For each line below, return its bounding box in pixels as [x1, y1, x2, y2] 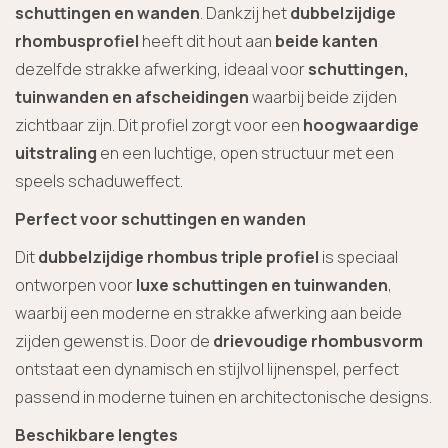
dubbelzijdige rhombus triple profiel [38, 245, 319, 268]
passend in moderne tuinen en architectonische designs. [15, 385, 432, 408]
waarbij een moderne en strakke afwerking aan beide [15, 301, 402, 324]
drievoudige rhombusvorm [213, 329, 423, 352]
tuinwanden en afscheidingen [15, 85, 249, 108]
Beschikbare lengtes [15, 423, 178, 446]
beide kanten [275, 29, 378, 52]
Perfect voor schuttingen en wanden [15, 207, 306, 230]
